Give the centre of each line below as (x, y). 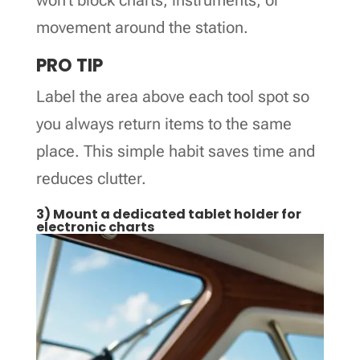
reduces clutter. (91, 178)
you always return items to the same (164, 123)
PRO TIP (69, 65)
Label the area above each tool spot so (172, 96)
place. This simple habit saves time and (175, 151)
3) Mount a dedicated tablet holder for (168, 214)
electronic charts (95, 227)
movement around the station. (142, 27)
